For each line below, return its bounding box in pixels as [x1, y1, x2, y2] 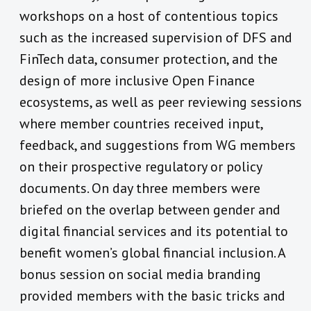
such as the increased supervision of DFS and [19, 28, 292, 47]
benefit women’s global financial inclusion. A [19, 243, 285, 262]
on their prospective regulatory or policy [19, 157, 262, 176]
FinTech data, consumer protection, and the [19, 49, 278, 68]
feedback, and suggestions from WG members [19, 135, 296, 154]
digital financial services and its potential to [19, 221, 288, 240]
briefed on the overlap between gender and [19, 200, 280, 219]
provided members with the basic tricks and [19, 286, 285, 305]
